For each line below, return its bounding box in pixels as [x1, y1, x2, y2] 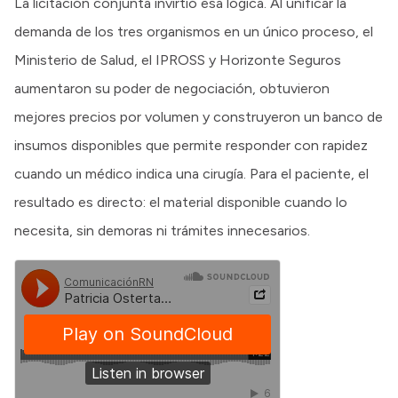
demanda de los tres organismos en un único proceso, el [14, 22, 373, 40]
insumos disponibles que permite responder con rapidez [14, 136, 368, 154]
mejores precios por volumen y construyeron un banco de [14, 107, 383, 125]
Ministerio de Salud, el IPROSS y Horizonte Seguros [14, 51, 341, 68]
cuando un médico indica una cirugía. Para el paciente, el [14, 164, 369, 182]
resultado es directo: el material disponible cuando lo [14, 193, 347, 211]
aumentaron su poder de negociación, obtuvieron [14, 79, 330, 97]
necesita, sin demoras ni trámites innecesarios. [14, 221, 310, 239]
